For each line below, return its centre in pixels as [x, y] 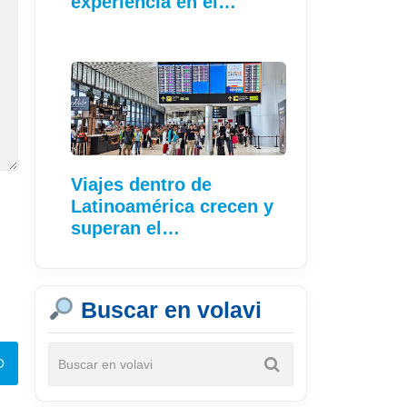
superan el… [125, 228]
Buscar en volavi [168, 309]
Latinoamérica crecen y [172, 206]
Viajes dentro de [141, 184]
